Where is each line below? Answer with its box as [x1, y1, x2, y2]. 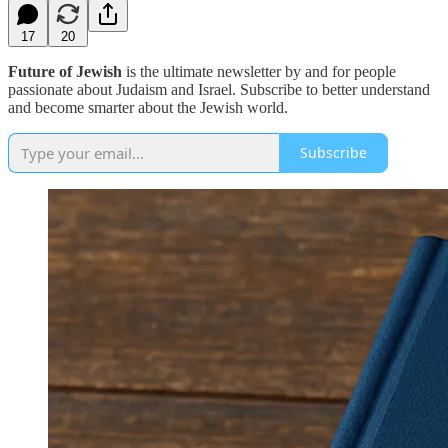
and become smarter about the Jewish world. [8, 98, 288, 116]
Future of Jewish [8, 62, 122, 80]
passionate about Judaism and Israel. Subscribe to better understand [8, 80, 430, 98]
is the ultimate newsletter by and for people [122, 62, 396, 80]
